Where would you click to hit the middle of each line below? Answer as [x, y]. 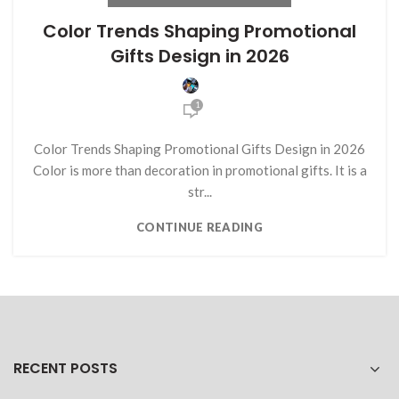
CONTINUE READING [199, 228]
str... [199, 192]
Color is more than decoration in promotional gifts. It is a [199, 171]
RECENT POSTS [65, 369]
